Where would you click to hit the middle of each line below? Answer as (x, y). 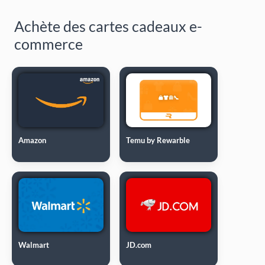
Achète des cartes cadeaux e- (108, 26)
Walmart (34, 245)
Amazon (33, 140)
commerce (49, 43)
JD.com (139, 245)
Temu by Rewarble (158, 140)
